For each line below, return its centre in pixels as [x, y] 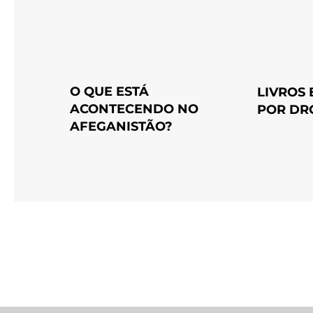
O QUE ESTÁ [109, 92]
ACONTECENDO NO [134, 109]
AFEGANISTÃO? [121, 127]
